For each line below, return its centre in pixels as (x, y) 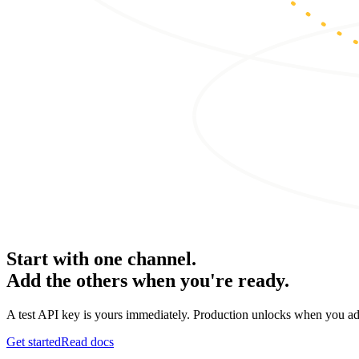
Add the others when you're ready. (148, 281)
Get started (34, 342)
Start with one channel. (101, 259)
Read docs (87, 342)
